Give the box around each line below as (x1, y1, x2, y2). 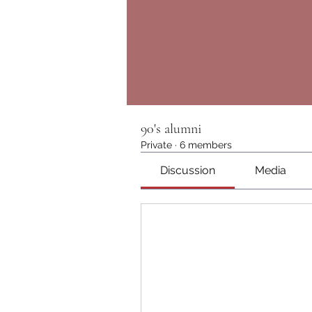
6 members (180, 139, 232, 150)
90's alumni (141, 120, 202, 137)
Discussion (160, 164, 216, 177)
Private (141, 139, 172, 150)
